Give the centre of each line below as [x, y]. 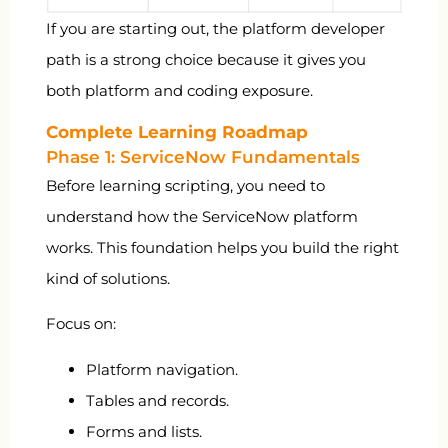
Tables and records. [157, 400]
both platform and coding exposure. [179, 90]
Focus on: [81, 324]
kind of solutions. [108, 278]
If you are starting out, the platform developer [215, 28]
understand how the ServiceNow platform [202, 216]
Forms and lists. [144, 431]
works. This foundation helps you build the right [222, 247]
